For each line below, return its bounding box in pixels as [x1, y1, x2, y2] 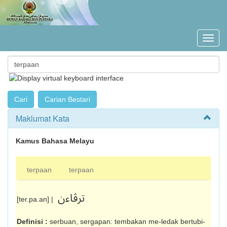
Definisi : [17, 217, 50, 225]
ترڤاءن [58, 187, 85, 210]
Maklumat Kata [16, 112, 69, 124]
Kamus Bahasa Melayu [16, 137, 94, 145]
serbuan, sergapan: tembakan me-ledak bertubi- [50, 217, 205, 225]
